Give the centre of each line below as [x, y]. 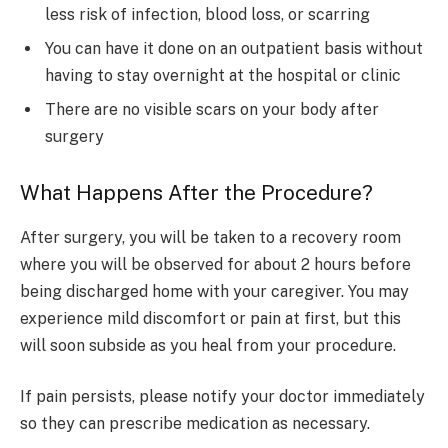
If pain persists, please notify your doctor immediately [222, 397]
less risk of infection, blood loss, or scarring [207, 14]
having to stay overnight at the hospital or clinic [223, 75]
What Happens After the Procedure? [196, 193]
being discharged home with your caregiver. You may [214, 291]
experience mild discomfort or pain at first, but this [210, 318]
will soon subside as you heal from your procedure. [208, 345]
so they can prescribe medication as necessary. [195, 424]
